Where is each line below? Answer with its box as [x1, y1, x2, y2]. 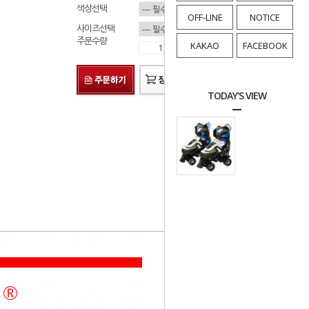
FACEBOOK [242, 39, 288, 52]
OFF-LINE [187, 11, 223, 23]
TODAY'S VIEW [208, 89, 266, 102]
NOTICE [250, 11, 280, 23]
